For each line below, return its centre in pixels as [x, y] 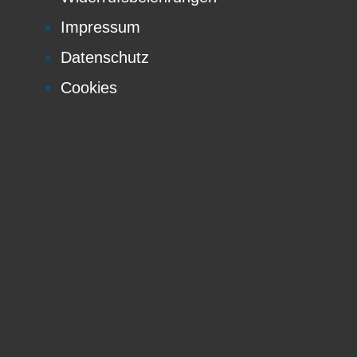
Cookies [89, 88]
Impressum [100, 27]
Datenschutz [105, 58]
